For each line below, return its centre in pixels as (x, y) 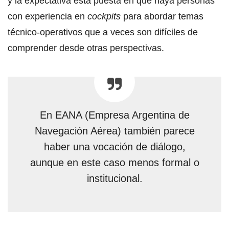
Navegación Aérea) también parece (114, 131)
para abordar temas (162, 16)
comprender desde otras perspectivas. (86, 48)
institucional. (114, 178)
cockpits (104, 16)
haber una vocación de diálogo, (114, 146)
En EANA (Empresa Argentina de (114, 115)
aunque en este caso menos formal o (114, 162)
